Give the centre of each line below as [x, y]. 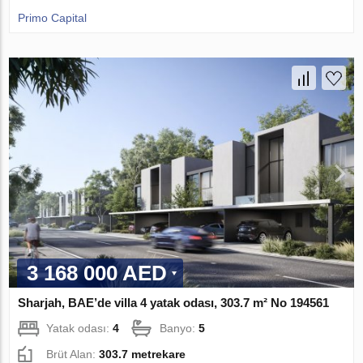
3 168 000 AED [97, 273]
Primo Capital [53, 17]
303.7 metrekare [143, 354]
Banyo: [179, 328]
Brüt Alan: [73, 354]
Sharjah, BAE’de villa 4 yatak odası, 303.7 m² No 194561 [174, 302]
